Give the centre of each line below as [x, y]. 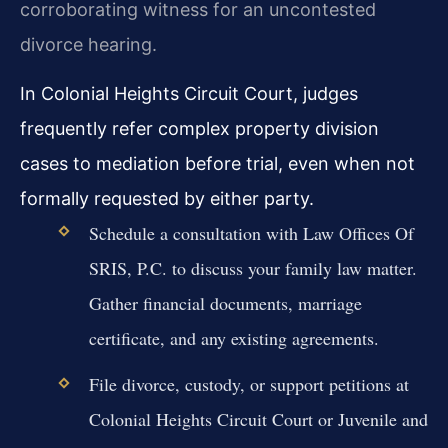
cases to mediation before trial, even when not [217, 164]
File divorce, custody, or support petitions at [248, 384]
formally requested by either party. [167, 199]
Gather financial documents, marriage [225, 303]
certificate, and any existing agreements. [233, 338]
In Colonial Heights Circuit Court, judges [189, 94]
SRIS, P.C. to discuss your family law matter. [252, 268]
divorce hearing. [88, 44]
